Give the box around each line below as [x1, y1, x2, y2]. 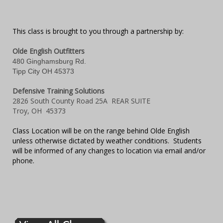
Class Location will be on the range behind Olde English [12, 126, 190, 136]
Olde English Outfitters [12, 46, 85, 56]
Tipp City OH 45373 [12, 67, 74, 76]
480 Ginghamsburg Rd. [12, 57, 86, 66]
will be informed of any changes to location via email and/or [12, 146, 206, 156]
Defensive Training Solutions [12, 86, 105, 96]
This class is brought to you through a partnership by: [12, 26, 184, 36]
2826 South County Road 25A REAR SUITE [12, 96, 152, 106]
